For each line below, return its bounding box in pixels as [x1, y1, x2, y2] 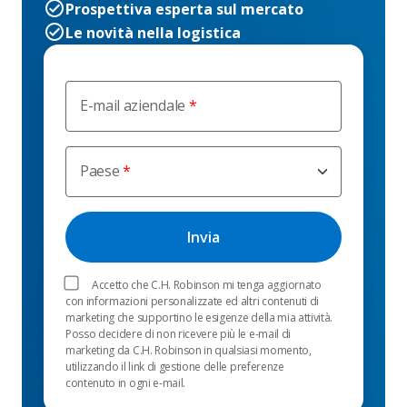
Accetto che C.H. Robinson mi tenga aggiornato [92, 276, 322, 293]
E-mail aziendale [80, 94, 185, 115]
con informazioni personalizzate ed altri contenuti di [65, 293, 320, 309]
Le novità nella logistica [65, 22, 241, 43]
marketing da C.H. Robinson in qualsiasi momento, [65, 342, 312, 358]
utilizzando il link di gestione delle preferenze [65, 358, 284, 374]
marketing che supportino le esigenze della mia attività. [65, 309, 333, 325]
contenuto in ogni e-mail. [65, 374, 185, 391]
